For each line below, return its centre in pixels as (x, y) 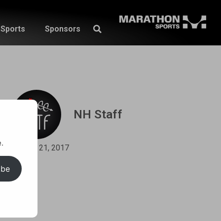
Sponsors (62, 29)
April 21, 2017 (45, 148)
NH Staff (98, 115)
